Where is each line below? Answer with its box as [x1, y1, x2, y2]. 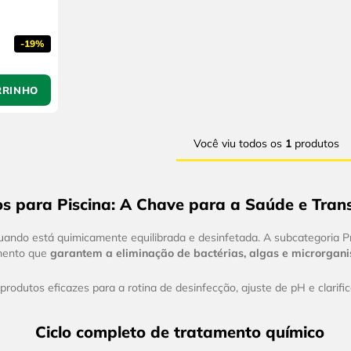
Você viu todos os [193, 136, 285, 151]
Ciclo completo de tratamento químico [35, 322, 324, 342]
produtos [291, 136, 339, 151]
